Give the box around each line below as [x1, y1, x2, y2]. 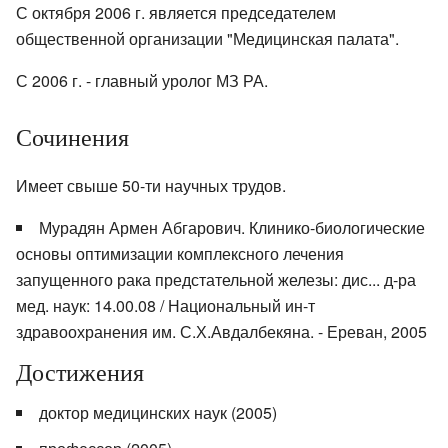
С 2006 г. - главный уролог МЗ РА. [16, 69, 268, 93]
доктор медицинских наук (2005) [39, 401, 277, 425]
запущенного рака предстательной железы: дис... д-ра [16, 268, 416, 292]
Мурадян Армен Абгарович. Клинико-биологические [39, 216, 425, 240]
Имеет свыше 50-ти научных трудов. [16, 174, 286, 198]
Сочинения [16, 121, 129, 154]
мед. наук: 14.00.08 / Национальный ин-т [16, 294, 315, 318]
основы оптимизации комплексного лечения [16, 242, 344, 266]
